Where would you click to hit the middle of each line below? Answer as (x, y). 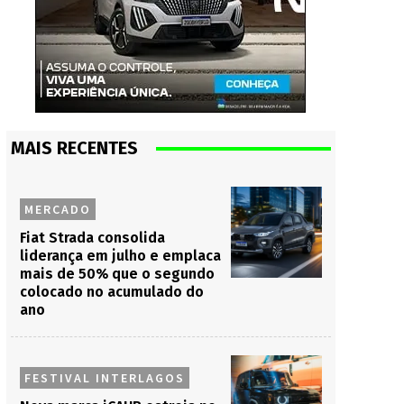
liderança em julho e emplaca (120, 256)
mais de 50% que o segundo (117, 274)
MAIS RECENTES (74, 148)
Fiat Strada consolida (92, 238)
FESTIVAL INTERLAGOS (104, 378)
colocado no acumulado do (111, 292)
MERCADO (57, 209)
